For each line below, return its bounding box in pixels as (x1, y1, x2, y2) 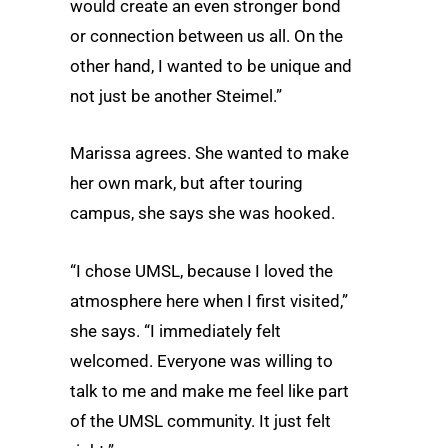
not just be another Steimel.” (70, 86, 282, 107)
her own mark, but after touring (70, 173, 303, 194)
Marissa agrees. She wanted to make (70, 143, 349, 164)
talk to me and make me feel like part (70, 380, 349, 401)
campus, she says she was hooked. (70, 203, 335, 224)
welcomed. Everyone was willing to (70, 350, 333, 371)
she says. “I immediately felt (70, 320, 281, 341)
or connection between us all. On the (70, 26, 343, 47)
